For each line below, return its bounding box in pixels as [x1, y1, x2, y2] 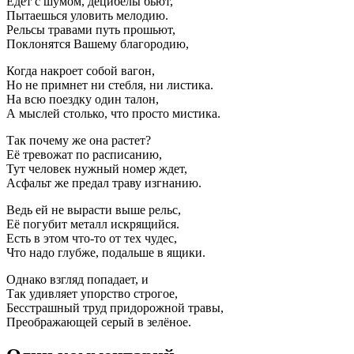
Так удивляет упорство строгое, [6, 287, 178, 301]
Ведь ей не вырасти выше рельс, [6, 203, 181, 217]
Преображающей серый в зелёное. [6, 315, 191, 330]
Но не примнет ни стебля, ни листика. [6, 78, 213, 92]
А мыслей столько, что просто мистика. [6, 107, 220, 121]
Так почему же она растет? [6, 134, 151, 148]
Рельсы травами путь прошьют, [6, 23, 175, 37]
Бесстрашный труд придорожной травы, [6, 301, 224, 315]
